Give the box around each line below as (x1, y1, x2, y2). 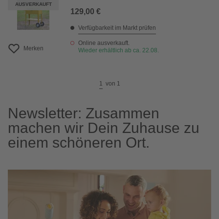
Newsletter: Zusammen (8, 105, 159, 121)
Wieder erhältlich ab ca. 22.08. (78, 47, 159, 54)
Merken (23, 45, 44, 52)
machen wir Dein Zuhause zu (8, 120, 199, 136)
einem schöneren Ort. (8, 134, 150, 151)
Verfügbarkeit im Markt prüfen (78, 24, 156, 31)
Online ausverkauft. (78, 40, 130, 46)
